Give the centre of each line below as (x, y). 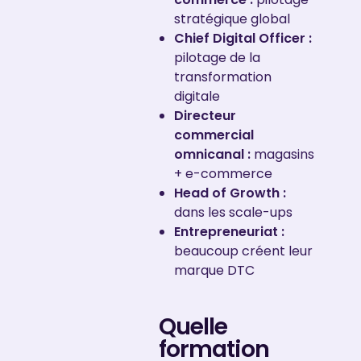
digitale (197, 96)
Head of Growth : (230, 193)
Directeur (205, 115)
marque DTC (214, 270)
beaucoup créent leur (243, 251)
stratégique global (232, 19)
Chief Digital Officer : (243, 38)
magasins (282, 154)
